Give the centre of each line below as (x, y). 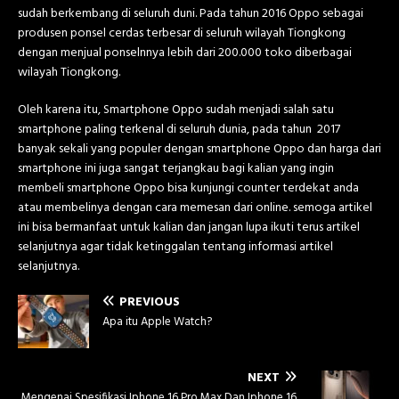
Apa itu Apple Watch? (157, 322)
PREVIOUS (150, 303)
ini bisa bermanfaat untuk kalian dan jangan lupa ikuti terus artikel (189, 228)
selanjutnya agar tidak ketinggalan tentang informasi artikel (175, 248)
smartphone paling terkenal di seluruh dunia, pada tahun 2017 (180, 130)
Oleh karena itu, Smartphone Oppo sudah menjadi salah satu (176, 110)
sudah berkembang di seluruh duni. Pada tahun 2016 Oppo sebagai (191, 14)
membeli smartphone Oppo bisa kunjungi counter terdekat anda (188, 189)
